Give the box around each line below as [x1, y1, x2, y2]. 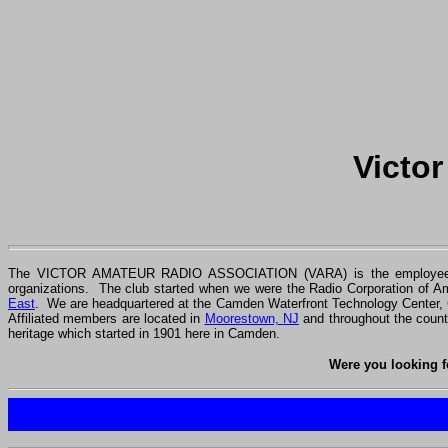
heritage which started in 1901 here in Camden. [8, 325, 280, 341]
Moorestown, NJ [204, 310, 299, 326]
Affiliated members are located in [8, 310, 205, 326]
